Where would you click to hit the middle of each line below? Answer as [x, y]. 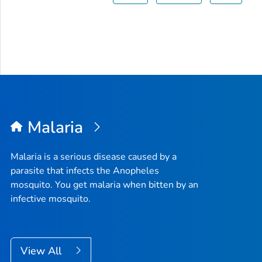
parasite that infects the [62, 171]
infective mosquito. [51, 199]
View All [42, 251]
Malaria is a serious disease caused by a [94, 157]
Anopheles [136, 171]
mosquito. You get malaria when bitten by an [104, 185]
